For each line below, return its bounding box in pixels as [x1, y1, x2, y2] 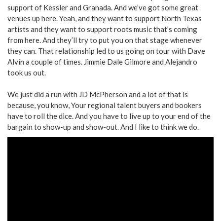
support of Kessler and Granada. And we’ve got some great [7, 3, 198, 12]
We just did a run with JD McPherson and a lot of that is [7, 90, 188, 99]
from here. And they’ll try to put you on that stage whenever [7, 36, 202, 45]
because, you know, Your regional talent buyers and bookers [7, 101, 202, 110]
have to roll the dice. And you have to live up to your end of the [7, 111, 211, 121]
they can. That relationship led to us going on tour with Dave [7, 46, 205, 56]
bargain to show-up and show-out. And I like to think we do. [7, 122, 199, 132]
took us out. [7, 68, 46, 77]
